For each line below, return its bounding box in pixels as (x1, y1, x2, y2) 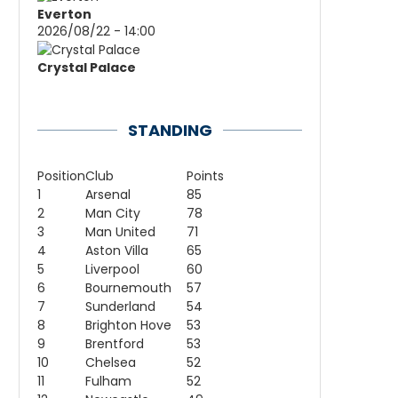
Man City (85, 203, 140, 222)
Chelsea (85, 353, 136, 371)
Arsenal (85, 185, 131, 203)
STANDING (127, 118, 212, 141)
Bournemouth (85, 278, 171, 297)
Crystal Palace (37, 58, 136, 76)
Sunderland (85, 297, 155, 315)
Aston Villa (85, 241, 148, 259)
